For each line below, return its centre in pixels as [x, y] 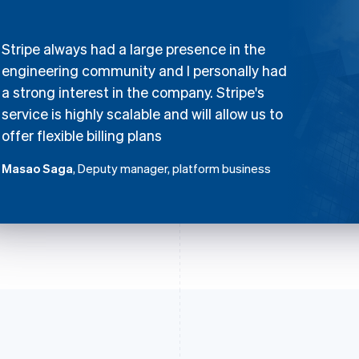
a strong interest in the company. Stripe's [133, 91]
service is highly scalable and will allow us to [142, 113]
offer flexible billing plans [82, 135]
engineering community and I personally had [144, 70]
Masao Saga [37, 168]
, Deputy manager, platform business [172, 168]
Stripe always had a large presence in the [133, 48]
